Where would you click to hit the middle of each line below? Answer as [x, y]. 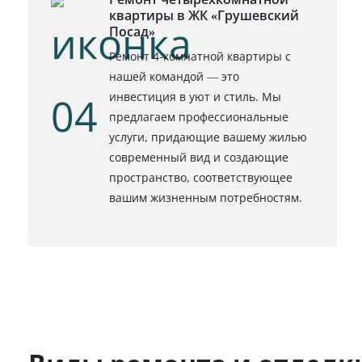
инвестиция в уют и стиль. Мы [195, 97]
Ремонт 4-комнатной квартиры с [200, 57]
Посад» [132, 32]
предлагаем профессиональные [199, 117]
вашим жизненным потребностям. [206, 198]
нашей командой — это [174, 77]
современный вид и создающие [199, 158]
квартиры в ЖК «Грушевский [204, 16]
